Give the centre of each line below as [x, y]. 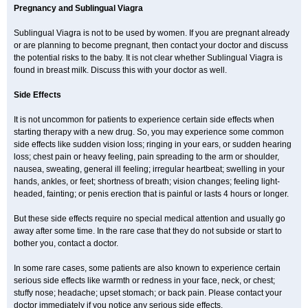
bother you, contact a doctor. [66, 243]
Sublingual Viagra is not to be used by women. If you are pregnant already [152, 33]
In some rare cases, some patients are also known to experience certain [147, 268]
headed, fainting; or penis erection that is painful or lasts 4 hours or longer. [151, 194]
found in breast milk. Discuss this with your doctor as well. [120, 70]
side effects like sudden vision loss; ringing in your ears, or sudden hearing [153, 144]
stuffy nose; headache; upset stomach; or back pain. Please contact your [148, 293]
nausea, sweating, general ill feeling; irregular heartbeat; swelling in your [149, 169]
